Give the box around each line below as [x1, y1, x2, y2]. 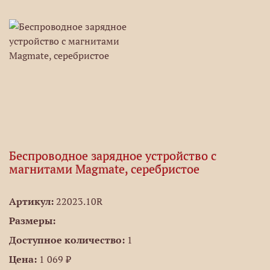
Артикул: [9, 195, 54, 207]
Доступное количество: [9, 234, 125, 246]
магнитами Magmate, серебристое [9, 162, 199, 177]
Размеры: [9, 215, 55, 227]
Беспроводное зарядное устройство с [9, 148, 216, 164]
